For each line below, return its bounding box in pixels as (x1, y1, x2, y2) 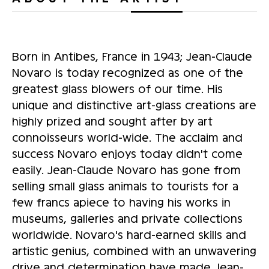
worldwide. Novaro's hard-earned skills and (12, 227, 246, 241)
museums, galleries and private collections (12, 211, 243, 225)
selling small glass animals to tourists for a (12, 178, 238, 192)
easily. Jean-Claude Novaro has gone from (12, 162, 241, 176)
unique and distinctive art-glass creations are (12, 97, 256, 111)
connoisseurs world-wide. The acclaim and (12, 130, 243, 144)
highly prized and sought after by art (12, 113, 213, 127)
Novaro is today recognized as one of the (12, 65, 243, 79)
